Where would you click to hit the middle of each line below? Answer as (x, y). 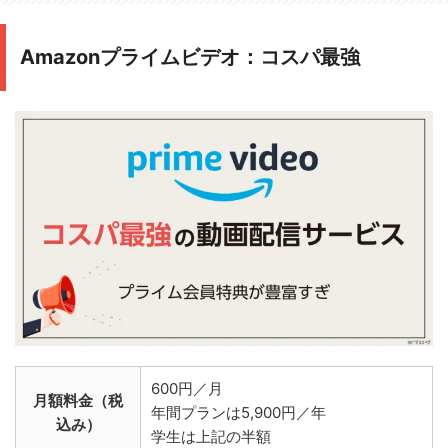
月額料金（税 (78, 400)
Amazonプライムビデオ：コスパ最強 (190, 56)
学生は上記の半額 (211, 436)
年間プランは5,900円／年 (238, 412)
